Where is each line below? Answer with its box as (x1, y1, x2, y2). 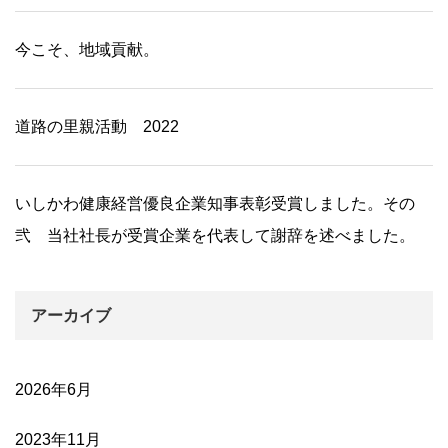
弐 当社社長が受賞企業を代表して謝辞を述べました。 (15, 226, 415, 244)
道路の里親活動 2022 (15, 117, 179, 135)
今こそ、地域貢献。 (15, 40, 159, 58)
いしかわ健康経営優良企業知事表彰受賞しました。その (15, 194, 415, 212)
